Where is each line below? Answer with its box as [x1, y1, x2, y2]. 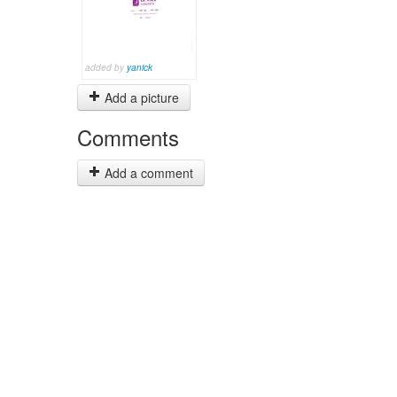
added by [85, 61, 127, 74]
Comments [77, 121, 179, 152]
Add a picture [101, 89, 179, 106]
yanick [127, 61, 152, 74]
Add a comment [101, 164, 193, 182]
